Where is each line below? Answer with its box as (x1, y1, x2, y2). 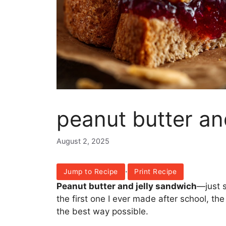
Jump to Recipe (63, 167, 118, 176)
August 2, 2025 (56, 136, 109, 145)
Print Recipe (134, 167, 177, 176)
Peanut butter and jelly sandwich (56, 181, 197, 192)
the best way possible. (56, 206, 148, 217)
